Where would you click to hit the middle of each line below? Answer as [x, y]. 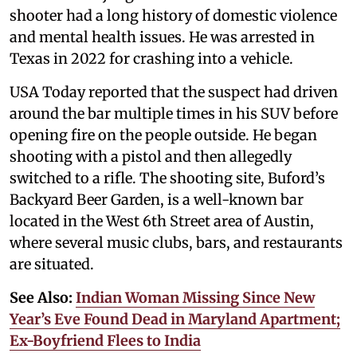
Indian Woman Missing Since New [195, 297]
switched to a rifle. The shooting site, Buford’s [167, 178]
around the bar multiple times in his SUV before [174, 113]
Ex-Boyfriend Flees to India [105, 340]
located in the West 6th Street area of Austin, [162, 221]
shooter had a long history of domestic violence [173, 15]
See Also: [43, 297]
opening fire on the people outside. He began [163, 135]
